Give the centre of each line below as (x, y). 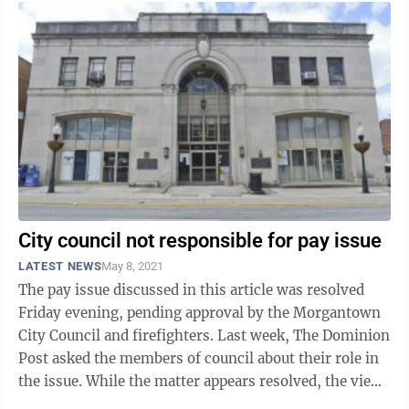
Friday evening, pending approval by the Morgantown (199, 313)
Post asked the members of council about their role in (199, 358)
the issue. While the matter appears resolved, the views (204, 381)
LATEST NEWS (60, 266)
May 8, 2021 (133, 266)
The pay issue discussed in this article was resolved (191, 290)
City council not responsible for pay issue (200, 241)
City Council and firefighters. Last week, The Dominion (204, 336)
